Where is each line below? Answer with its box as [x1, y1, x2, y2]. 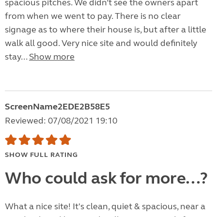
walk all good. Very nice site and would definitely [5, 38, 197, 49]
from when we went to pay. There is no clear [5, 11, 181, 22]
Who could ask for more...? [5, 168, 208, 189]
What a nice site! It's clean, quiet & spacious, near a [5, 201, 205, 212]
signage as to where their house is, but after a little [5, 24, 206, 35]
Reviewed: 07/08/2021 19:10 [5, 115, 117, 126]
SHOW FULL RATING [5, 151, 78, 159]
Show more [29, 51, 75, 62]
